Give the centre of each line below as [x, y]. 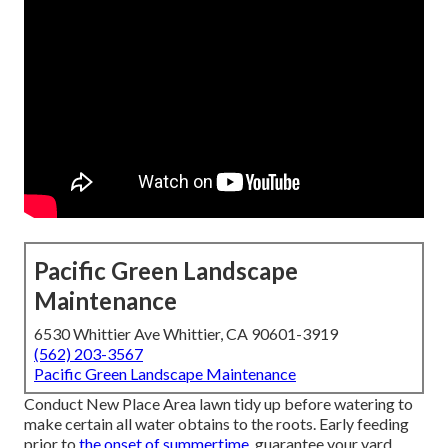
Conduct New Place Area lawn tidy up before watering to [218, 404]
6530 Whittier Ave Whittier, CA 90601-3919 [186, 334]
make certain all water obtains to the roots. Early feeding [216, 424]
